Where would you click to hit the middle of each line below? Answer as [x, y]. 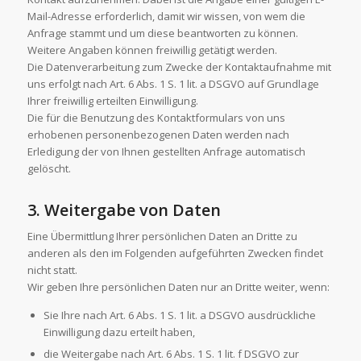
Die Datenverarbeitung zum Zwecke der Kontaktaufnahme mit [179, 66]
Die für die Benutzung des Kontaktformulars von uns [156, 117]
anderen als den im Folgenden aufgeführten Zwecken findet [175, 253]
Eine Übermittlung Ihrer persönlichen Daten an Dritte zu [162, 236]
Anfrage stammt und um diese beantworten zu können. [162, 33]
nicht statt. [52, 270]
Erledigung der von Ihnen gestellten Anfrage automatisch [166, 151]
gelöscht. [49, 168]
